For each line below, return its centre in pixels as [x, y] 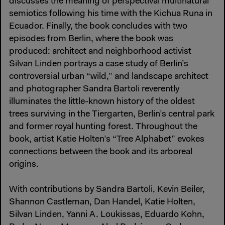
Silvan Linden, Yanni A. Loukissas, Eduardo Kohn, [107, 215]
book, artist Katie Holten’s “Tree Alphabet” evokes [107, 139]
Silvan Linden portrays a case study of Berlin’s [99, 64]
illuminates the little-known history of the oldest [102, 102]
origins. [24, 164]
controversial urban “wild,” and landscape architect [109, 77]
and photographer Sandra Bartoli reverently [94, 89]
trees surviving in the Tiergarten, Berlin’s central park [112, 114]
